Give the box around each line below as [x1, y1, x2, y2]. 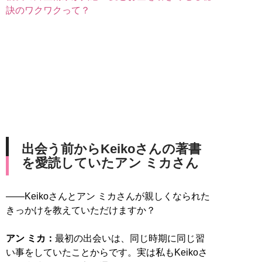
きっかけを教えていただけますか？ [6, 205, 156, 215]
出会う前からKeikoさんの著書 [22, 141, 201, 156]
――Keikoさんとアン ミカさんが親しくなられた [6, 191, 210, 201]
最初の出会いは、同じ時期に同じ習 [55, 233, 205, 243]
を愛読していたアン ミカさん [22, 155, 199, 170]
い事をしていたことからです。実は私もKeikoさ [6, 247, 208, 257]
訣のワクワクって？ [6, 5, 90, 15]
